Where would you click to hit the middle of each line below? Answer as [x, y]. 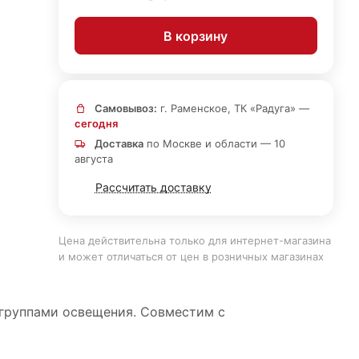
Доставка [119, 143]
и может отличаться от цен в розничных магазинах [191, 256]
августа [93, 159]
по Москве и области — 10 [214, 143]
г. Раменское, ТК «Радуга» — [233, 108]
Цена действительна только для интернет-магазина [194, 240]
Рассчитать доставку [153, 187]
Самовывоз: [125, 108]
